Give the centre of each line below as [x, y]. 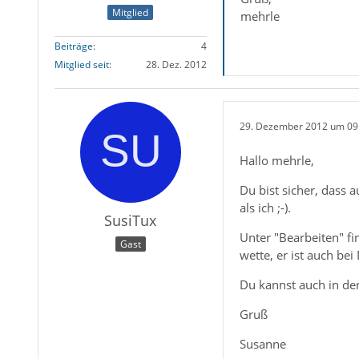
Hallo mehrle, [276, 160]
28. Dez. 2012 [176, 64]
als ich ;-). [265, 207]
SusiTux [131, 220]
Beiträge [73, 46]
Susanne [262, 343]
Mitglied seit [81, 64]
